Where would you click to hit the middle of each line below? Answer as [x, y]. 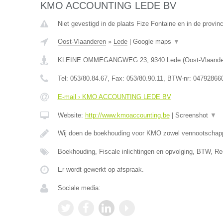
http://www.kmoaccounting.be [127, 115]
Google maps [153, 42]
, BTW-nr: [178, 78]
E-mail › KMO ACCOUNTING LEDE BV [114, 97]
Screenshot [192, 115]
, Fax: [117, 78]
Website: [71, 115]
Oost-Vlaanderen [82, 42]
